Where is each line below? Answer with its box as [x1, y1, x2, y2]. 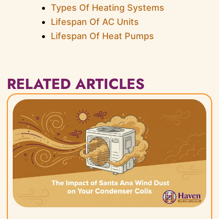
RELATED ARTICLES [7, 73, 145, 95]
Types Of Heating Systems [50, 2, 164, 13]
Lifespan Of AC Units [50, 16, 139, 27]
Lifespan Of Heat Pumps [50, 30, 154, 41]
